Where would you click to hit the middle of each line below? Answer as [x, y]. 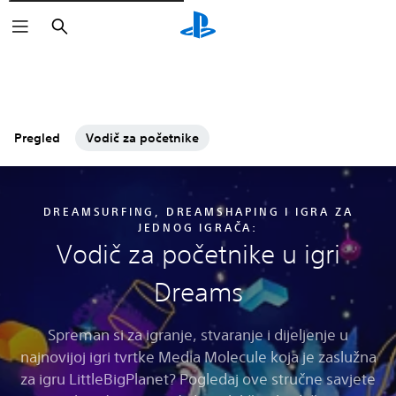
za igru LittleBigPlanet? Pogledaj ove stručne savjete [198, 379]
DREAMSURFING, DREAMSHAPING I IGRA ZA [198, 211]
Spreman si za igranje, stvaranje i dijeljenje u [198, 335]
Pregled [37, 138]
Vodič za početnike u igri [198, 254]
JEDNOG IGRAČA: [198, 227]
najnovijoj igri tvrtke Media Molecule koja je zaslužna [198, 357]
